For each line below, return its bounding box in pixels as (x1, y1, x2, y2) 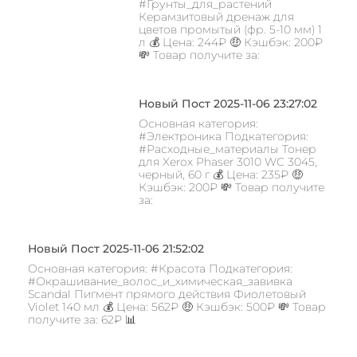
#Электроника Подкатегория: (138, 128, 308, 143)
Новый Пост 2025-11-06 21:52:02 (28, 241, 204, 256)
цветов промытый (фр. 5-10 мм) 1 (138, 22, 322, 37)
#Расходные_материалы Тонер (138, 141, 316, 156)
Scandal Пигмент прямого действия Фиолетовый (28, 286, 306, 301)
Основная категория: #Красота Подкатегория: (28, 261, 292, 276)
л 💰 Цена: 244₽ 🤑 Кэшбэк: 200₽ (138, 34, 323, 49)
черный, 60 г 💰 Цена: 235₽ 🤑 (138, 167, 303, 182)
